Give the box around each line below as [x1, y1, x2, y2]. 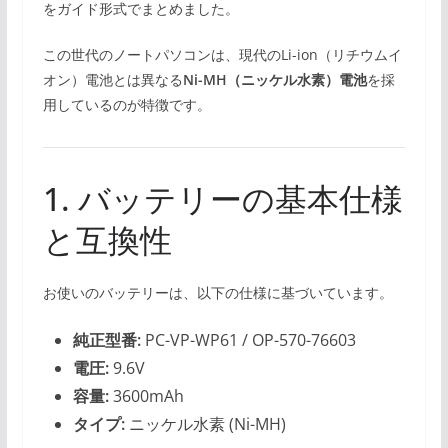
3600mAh [108, 385, 184, 408]
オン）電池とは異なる [42, 70, 183, 90]
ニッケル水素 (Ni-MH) [124, 413, 286, 436]
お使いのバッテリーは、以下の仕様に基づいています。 [42, 283, 393, 303]
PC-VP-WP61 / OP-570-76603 [140, 329, 356, 352]
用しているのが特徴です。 [42, 95, 211, 115]
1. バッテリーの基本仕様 [42, 177, 403, 221]
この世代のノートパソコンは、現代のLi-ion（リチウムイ [42, 45, 402, 65]
